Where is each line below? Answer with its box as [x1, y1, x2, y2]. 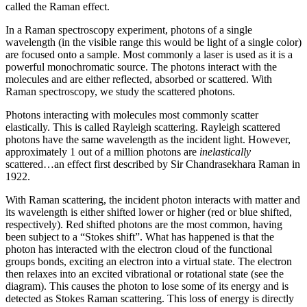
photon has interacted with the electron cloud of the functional [5, 243, 272, 256]
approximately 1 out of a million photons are [5, 146, 199, 158]
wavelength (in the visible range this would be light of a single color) [5, 36, 302, 49]
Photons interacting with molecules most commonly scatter [5, 109, 258, 121]
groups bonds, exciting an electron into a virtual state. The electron [5, 256, 292, 268]
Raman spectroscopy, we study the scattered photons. [5, 86, 235, 98]
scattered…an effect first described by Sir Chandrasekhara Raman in [5, 158, 300, 171]
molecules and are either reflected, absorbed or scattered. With [5, 73, 272, 86]
